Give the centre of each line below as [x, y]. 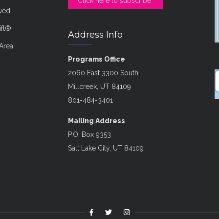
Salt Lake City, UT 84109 [106, 148]
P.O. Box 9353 [89, 134]
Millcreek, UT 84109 [99, 86]
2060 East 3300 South [103, 73]
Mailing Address [97, 120]
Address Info [95, 34]
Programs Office [97, 59]
